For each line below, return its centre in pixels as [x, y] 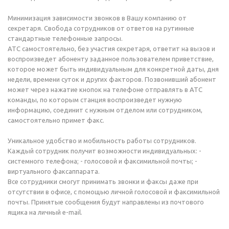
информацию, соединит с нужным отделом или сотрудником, [105, 110]
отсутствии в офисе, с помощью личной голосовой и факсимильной [114, 192]
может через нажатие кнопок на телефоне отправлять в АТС [105, 89]
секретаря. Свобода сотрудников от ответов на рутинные [101, 28]
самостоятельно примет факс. [56, 120]
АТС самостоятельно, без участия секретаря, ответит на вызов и [111, 49]
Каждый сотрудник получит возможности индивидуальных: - [105, 151]
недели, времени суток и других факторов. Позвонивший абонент [112, 79]
